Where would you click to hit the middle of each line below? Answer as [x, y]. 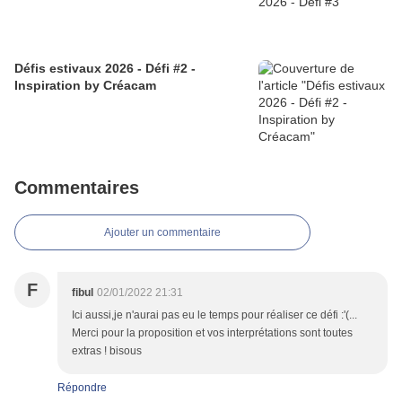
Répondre [82, 388]
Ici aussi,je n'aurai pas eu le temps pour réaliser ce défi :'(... [214, 315]
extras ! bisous [107, 351]
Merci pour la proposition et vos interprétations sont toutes [212, 333]
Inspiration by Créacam [85, 86]
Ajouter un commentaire [162, 233]
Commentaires [77, 188]
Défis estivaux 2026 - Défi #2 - [105, 69]
